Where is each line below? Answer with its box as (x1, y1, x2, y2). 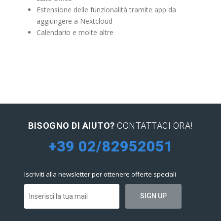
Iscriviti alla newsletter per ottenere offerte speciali (24, 170, 176, 179)
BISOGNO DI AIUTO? (28, 120, 115, 131)
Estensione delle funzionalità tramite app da (37, 5, 176, 14)
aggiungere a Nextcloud (37, 16, 112, 26)
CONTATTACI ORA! (114, 120, 193, 131)
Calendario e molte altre (37, 28, 113, 37)
